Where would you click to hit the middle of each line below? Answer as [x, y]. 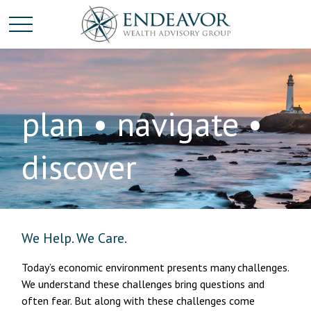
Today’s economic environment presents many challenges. [155, 267]
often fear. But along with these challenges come [138, 300]
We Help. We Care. [75, 238]
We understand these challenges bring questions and [143, 284]
